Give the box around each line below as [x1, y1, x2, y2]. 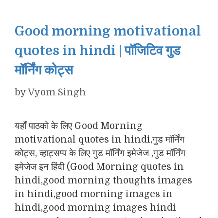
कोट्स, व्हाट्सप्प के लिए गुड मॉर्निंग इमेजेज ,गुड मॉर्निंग [15, 148, 185, 159]
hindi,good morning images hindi [15, 202, 176, 213]
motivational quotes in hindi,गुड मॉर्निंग [15, 134, 184, 145]
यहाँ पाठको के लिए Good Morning [15, 121, 143, 131]
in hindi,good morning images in [15, 189, 173, 200]
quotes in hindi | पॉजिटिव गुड [15, 43, 181, 58]
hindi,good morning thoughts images [15, 175, 192, 186]
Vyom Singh [28, 87, 86, 98]
